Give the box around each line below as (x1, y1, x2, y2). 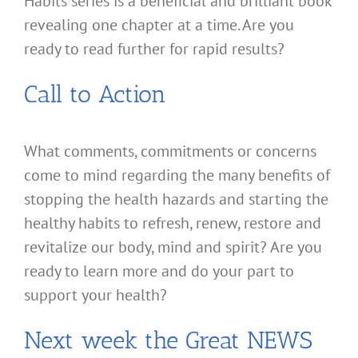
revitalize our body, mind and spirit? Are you (24, 237, 322, 258)
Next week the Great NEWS (24, 326, 312, 356)
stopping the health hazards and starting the (24, 189, 328, 210)
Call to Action (24, 80, 166, 109)
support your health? (24, 284, 167, 306)
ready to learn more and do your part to (24, 261, 294, 282)
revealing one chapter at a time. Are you (24, 14, 294, 36)
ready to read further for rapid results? (24, 38, 284, 60)
